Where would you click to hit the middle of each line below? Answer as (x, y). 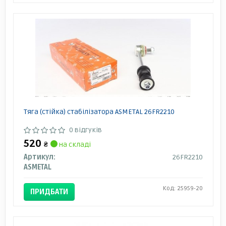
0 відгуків (85, 130)
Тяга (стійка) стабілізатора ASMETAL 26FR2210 (99, 111)
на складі (74, 144)
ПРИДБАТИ (49, 191)
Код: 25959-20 (183, 188)
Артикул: (39, 157)
